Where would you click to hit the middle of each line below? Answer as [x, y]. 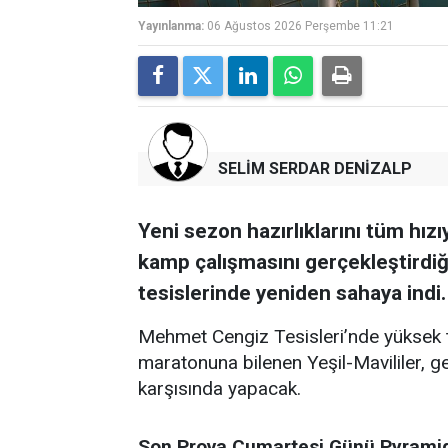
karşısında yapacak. [219, 388]
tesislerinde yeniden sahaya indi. [292, 293]
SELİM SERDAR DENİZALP [315, 168]
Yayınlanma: [171, 26]
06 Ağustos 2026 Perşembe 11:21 [300, 26]
